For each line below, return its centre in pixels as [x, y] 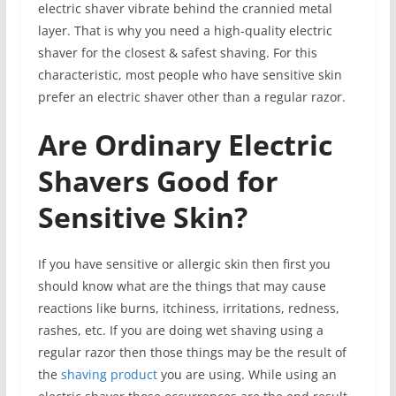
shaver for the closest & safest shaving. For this [177, 52]
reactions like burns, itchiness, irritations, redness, [188, 308]
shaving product [109, 374]
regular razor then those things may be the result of [192, 352]
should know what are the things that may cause [182, 286]
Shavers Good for [158, 180]
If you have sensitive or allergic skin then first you [184, 263]
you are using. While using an [247, 374]
